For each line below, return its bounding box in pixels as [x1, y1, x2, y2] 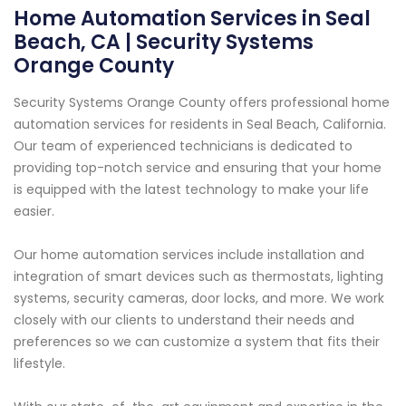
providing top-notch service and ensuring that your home [14, 159, 382, 178]
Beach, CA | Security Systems [14, 28, 314, 57]
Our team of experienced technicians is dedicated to [14, 137, 353, 156]
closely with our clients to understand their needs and [14, 311, 354, 330]
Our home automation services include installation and [14, 246, 364, 265]
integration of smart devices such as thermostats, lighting [14, 267, 383, 286]
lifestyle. [14, 354, 65, 373]
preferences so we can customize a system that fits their [14, 333, 380, 352]
